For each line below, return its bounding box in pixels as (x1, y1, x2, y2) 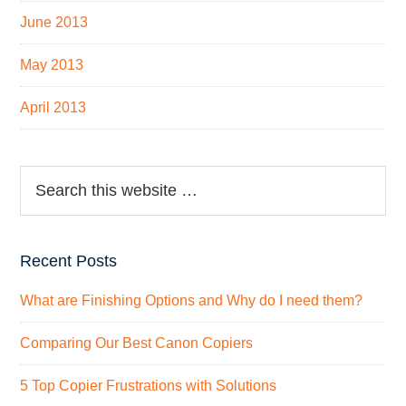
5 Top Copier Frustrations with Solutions (20, 377, 277, 393)
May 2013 (20, 56, 84, 72)
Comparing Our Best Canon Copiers (20, 334, 254, 351)
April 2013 (20, 99, 87, 115)
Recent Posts (20, 251, 118, 270)
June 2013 (20, 14, 89, 30)
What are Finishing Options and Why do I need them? (20, 292, 363, 308)
